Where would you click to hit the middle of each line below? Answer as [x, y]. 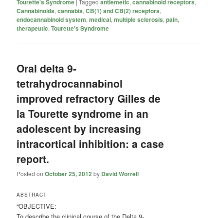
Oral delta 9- [47, 68]
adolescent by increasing [79, 129]
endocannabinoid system [52, 19]
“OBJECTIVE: [37, 206]
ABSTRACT [32, 195]
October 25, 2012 [69, 174]
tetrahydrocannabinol [70, 83]
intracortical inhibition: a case [91, 144]
